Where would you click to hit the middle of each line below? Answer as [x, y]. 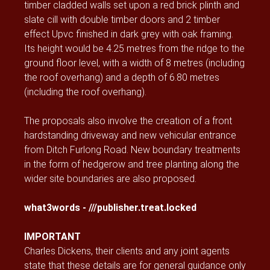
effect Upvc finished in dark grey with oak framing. [129, 34]
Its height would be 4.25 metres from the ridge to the [134, 48]
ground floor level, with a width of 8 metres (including [134, 63]
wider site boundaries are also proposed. [110, 178]
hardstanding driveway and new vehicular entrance [130, 135]
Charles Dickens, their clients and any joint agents [127, 251]
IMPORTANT [52, 236]
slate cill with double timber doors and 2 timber [122, 19]
